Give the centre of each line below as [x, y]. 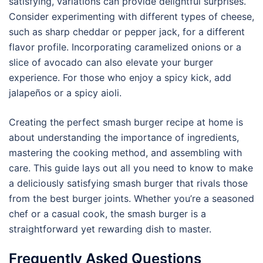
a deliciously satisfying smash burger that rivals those [128, 183]
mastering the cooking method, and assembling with [125, 153]
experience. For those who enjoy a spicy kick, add [120, 77]
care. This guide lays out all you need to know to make [131, 168]
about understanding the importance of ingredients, [124, 137]
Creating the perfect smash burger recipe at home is [126, 122]
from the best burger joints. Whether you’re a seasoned [131, 198]
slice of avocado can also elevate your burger [111, 62]
